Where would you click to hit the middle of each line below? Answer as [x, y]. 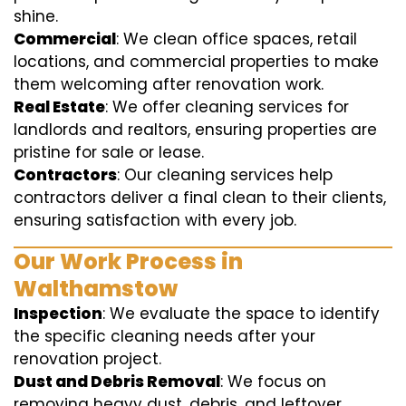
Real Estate [59, 107]
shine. [36, 16]
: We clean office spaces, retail [237, 39]
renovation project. [87, 359]
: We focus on [273, 382]
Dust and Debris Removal [117, 382]
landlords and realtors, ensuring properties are [195, 130]
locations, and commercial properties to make [196, 62]
